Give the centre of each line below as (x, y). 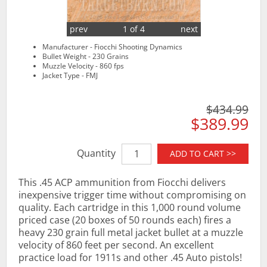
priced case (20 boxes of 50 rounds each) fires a (125, 220)
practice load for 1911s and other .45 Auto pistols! (130, 257)
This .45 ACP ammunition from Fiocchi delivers (122, 182)
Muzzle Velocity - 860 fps (83, 66)
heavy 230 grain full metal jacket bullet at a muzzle (131, 232)
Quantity (96, 153)
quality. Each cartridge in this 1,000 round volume (130, 207)
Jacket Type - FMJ (70, 75)
